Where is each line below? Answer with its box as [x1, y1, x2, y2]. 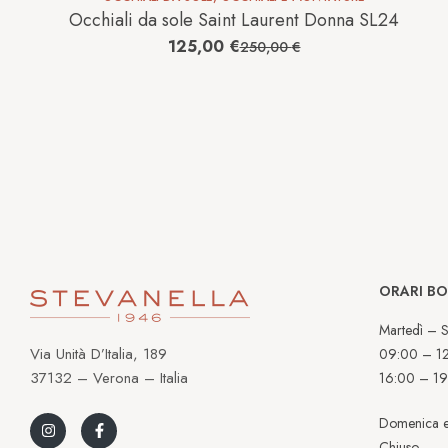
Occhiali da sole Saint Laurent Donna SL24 [69, 7, 399, 34]
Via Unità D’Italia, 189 [30, 343, 167, 366]
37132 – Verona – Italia [30, 367, 188, 390]
